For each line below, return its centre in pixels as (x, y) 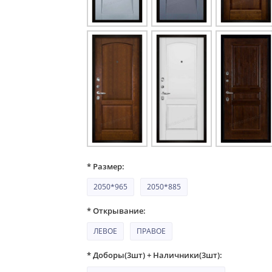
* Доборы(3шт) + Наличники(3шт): (155, 255)
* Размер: (106, 166)
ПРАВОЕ (151, 230)
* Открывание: (117, 210)
